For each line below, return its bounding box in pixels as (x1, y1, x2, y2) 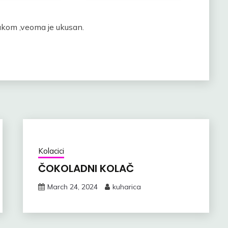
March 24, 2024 (47, 182, 98, 191)
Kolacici (38, 146, 64, 156)
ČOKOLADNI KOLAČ (38, 161, 134, 176)
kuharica (112, 182, 141, 191)
